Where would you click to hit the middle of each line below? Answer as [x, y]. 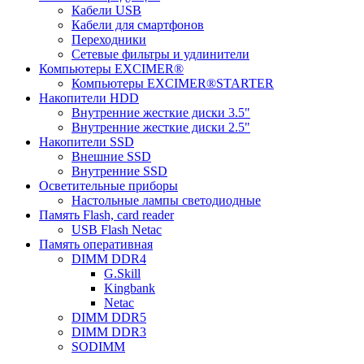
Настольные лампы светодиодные [166, 201]
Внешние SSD [111, 157]
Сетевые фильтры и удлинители [160, 54]
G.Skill [122, 274]
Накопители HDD [89, 98]
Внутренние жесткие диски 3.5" [161, 113]
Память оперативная [96, 245]
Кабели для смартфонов [138, 25]
